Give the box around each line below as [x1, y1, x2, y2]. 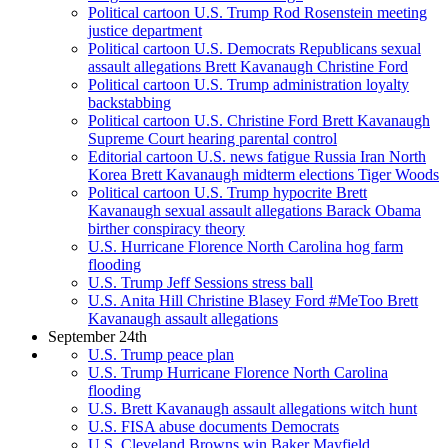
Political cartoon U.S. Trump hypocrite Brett [88, 184, 367, 202]
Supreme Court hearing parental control [88, 130, 337, 148]
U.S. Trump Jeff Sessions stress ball [88, 274, 313, 292]
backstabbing [88, 94, 171, 112]
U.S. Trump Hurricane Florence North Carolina [88, 364, 388, 382]
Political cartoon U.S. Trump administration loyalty [88, 76, 409, 94]
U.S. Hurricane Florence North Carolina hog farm [88, 238, 403, 256]
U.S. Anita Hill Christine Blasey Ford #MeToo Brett [88, 292, 418, 310]
